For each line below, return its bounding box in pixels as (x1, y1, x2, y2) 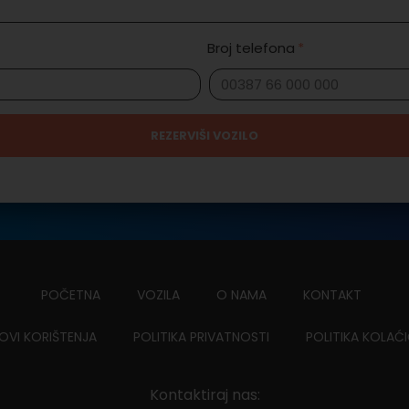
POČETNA (40, 285, 100, 304)
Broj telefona (206, 38, 295, 58)
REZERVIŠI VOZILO (151, 127, 258, 145)
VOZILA (136, 285, 180, 304)
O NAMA (215, 285, 267, 304)
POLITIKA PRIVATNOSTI (132, 327, 269, 346)
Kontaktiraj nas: (149, 384, 260, 406)
